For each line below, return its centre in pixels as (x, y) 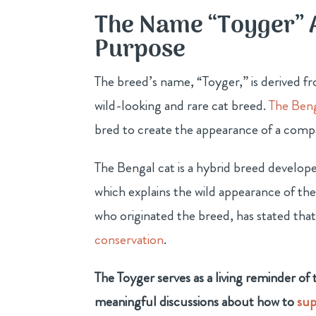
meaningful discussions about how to (196, 301)
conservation (129, 239)
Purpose (140, 50)
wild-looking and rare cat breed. (182, 105)
